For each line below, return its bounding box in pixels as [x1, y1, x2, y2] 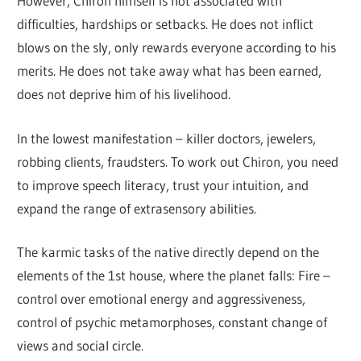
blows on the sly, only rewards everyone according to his [17, 39, 337, 56]
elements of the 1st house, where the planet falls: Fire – [17, 267, 331, 284]
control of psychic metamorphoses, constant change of [17, 313, 328, 331]
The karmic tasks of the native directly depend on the [17, 243, 320, 261]
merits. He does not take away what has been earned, [17, 62, 322, 80]
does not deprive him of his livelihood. [17, 85, 231, 103]
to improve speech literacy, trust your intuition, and [17, 176, 309, 193]
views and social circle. [17, 337, 144, 355]
